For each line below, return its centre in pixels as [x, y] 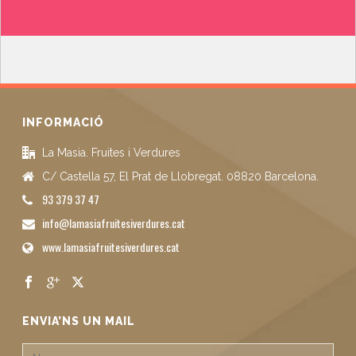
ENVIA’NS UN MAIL [79, 321]
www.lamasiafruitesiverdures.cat [111, 247]
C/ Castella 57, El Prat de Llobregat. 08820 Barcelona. [181, 177]
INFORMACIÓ [64, 123]
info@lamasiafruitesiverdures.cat [114, 223]
